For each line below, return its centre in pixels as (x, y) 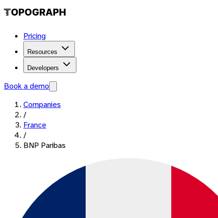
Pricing (35, 36)
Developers (43, 68)
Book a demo (27, 86)
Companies (42, 104)
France (35, 125)
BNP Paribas (45, 145)
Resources (42, 52)
